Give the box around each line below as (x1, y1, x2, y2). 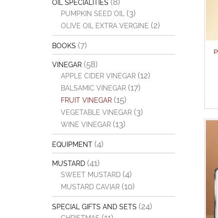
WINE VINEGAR (60, 121, 111, 128)
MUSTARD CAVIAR (60, 183, 120, 191)
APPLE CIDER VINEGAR (60, 72, 136, 80)
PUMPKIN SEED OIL (60, 10, 125, 18)
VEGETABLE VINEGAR (60, 109, 132, 116)
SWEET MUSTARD (60, 171, 121, 179)
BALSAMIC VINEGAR (60, 84, 126, 92)
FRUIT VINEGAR (60, 96, 112, 104)
